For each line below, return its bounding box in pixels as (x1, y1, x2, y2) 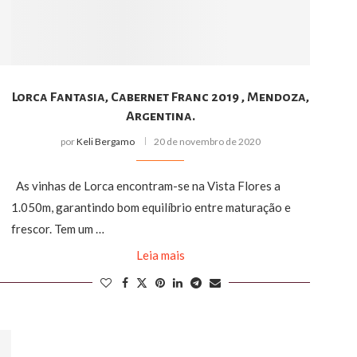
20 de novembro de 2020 (153, 135, 261, 147)
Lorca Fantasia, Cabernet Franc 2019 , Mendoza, (11, 89, 309, 104)
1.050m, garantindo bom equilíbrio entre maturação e (10, 199, 291, 214)
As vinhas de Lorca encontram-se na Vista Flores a (10, 178, 280, 193)
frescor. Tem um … (10, 221, 104, 236)
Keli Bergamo (76, 135, 135, 147)
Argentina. (125, 108, 195, 124)
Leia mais (135, 247, 185, 262)
